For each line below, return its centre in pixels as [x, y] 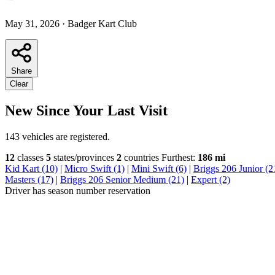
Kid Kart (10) [31, 168]
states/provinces [83, 157]
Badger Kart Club [102, 23]
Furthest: [180, 157]
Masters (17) [29, 179]
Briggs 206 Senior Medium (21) [122, 179]
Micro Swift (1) [95, 168]
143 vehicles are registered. [57, 136]
